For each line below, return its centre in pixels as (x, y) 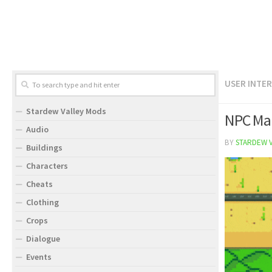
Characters (47, 166)
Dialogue (43, 239)
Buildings (44, 148)
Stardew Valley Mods (66, 111)
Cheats (39, 184)
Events (39, 257)
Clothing (42, 202)
